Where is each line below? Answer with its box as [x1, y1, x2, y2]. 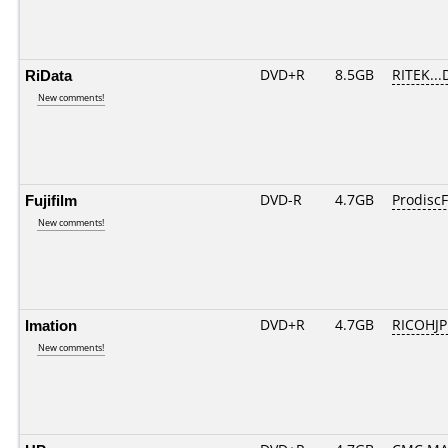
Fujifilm [25, 190, 77, 210]
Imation [25, 315, 77, 335]
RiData [25, 65, 72, 85]
